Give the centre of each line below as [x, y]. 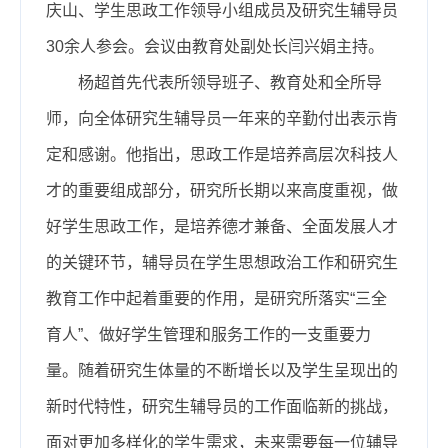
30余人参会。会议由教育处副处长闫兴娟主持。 [215, 46]
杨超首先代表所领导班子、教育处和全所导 [230, 82]
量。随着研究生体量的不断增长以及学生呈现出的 [222, 370]
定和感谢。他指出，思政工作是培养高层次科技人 [222, 154]
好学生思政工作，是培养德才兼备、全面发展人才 [222, 226]
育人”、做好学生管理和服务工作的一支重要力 [208, 334]
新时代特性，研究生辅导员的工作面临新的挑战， [222, 406]
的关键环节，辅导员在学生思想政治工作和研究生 [222, 262]
